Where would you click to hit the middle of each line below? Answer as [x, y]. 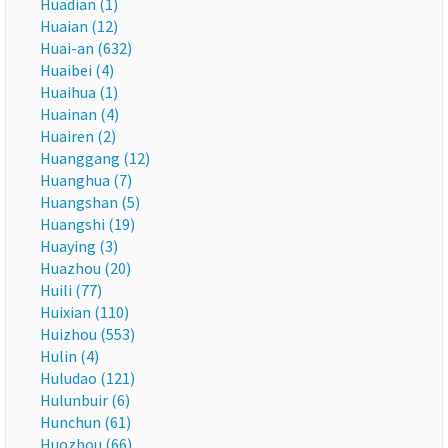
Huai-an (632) [86, 48]
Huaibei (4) [77, 70]
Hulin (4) [69, 356]
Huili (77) [71, 290]
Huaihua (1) [79, 92]
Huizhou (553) [87, 334]
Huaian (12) [79, 26]
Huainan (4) [79, 114]
